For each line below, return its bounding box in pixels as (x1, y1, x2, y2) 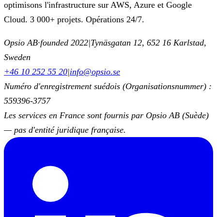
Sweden (4, 52, 31, 62)
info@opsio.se (70, 67, 120, 77)
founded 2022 (40, 38, 88, 47)
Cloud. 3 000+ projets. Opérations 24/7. (4, 15, 144, 24)
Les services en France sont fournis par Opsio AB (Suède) (4, 110, 209, 120)
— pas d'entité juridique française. (4, 125, 126, 135)
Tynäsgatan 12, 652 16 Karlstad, (91, 38, 206, 47)
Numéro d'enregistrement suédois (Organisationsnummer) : (4, 81, 212, 91)
